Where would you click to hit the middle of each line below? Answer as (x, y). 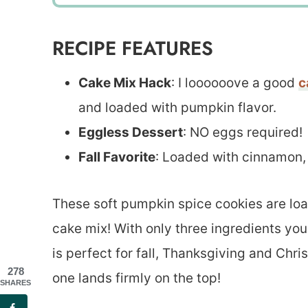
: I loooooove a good (235, 82)
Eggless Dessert (131, 132)
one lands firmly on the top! (136, 278)
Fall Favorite (117, 157)
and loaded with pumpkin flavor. (177, 107)
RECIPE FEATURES (133, 48)
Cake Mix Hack (125, 82)
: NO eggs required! (243, 132)
